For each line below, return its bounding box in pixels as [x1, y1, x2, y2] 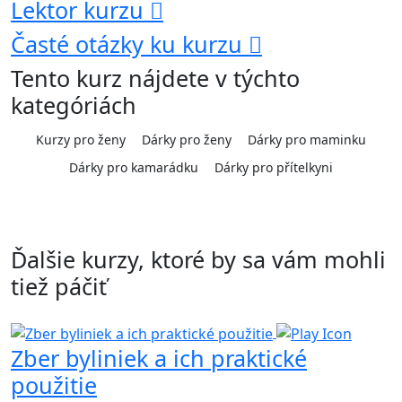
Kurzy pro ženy [36, 131, 126, 148]
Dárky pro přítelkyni [214, 159, 333, 176]
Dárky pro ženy [142, 131, 232, 148]
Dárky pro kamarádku [69, 159, 198, 176]
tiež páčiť [11, 271, 107, 301]
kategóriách [11, 90, 136, 120]
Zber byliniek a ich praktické [11, 342, 307, 373]
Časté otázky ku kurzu [11, 29, 242, 59]
